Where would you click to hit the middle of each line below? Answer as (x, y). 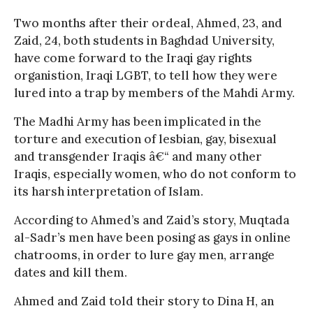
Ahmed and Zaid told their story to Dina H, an (144, 301)
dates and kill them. (71, 272)
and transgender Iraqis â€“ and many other (138, 156)
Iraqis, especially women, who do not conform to (155, 174)
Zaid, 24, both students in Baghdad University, (144, 40)
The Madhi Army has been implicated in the (138, 121)
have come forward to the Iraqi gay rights (133, 58)
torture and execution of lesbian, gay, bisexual (145, 139)
